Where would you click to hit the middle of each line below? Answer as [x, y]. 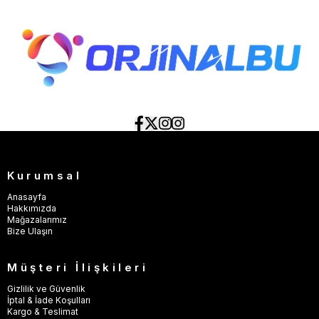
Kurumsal [45, 176]
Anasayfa [27, 197]
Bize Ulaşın [30, 231]
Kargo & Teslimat [43, 312]
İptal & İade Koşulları [49, 300]
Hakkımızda [32, 209]
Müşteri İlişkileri [78, 268]
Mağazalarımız [37, 220]
